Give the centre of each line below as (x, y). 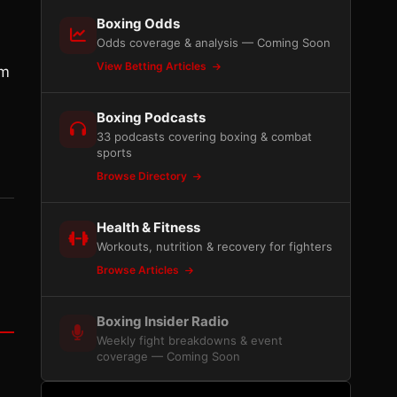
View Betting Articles (153, 66)
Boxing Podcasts (151, 117)
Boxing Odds (138, 23)
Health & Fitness (148, 227)
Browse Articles (139, 270)
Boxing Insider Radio (163, 321)
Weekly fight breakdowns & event (190, 340)
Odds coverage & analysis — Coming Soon (214, 43)
